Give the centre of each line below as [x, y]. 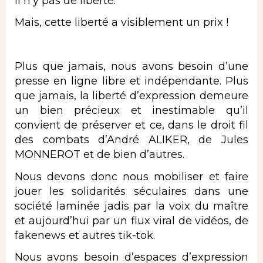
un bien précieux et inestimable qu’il [131, 111]
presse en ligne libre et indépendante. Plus [131, 81]
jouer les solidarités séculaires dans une [131, 191]
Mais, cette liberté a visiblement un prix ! [122, 23]
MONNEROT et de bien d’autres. [100, 155]
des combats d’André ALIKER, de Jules [131, 140]
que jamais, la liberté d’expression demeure [131, 96]
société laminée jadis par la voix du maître [131, 206]
